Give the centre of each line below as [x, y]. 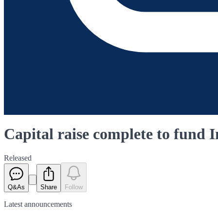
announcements [48, 204]
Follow [74, 187]
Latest [14, 204]
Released [18, 158]
